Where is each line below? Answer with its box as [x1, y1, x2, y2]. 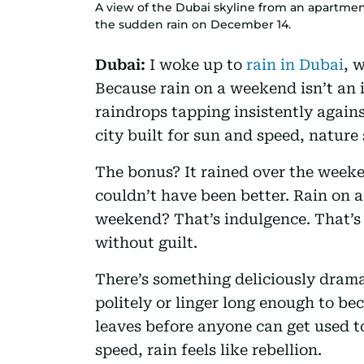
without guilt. [95, 233, 197, 251]
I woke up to [149, 55, 246, 73]
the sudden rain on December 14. [95, 16, 291, 32]
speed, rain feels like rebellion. [95, 340, 322, 358]
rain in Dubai [246, 55, 344, 73]
